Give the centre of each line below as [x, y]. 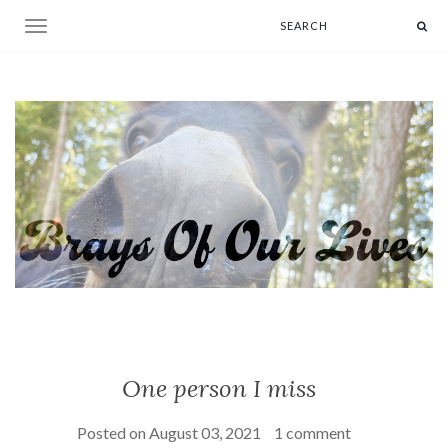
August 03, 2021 [205, 432]
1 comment [312, 432]
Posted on [113, 432]
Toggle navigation [91, 27]
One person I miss [219, 388]
